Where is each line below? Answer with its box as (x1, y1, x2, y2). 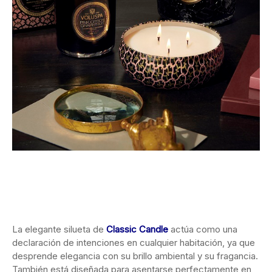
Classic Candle (106, 223, 168, 236)
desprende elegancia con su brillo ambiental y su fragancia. (12, 250, 258, 262)
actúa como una (168, 223, 237, 236)
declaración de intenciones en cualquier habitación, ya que (12, 237, 255, 249)
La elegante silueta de (12, 223, 106, 236)
